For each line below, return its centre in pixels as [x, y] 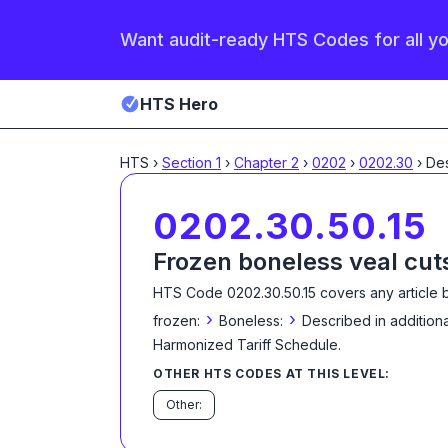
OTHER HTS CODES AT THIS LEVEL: [271, 373]
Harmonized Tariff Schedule [245, 344]
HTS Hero [179, 104]
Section [189, 162]
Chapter [262, 162]
